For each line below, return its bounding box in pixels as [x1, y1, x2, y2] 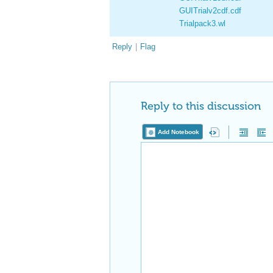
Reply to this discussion [141, 99, 261, 113]
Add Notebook [158, 129, 199, 135]
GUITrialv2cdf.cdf [179, 6, 241, 15]
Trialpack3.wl [179, 19, 225, 28]
